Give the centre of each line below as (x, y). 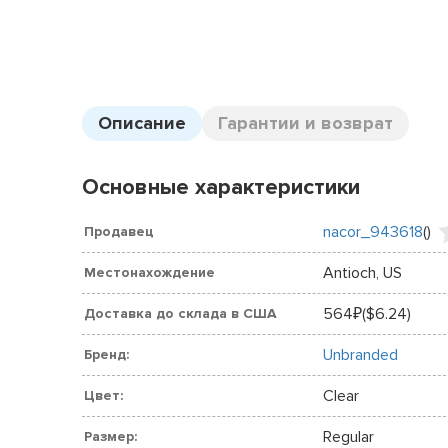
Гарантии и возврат (305, 123)
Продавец (119, 231)
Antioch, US (362, 273)
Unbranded (360, 355)
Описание (142, 123)
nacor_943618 (372, 231)
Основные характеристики (221, 187)
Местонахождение (149, 272)
